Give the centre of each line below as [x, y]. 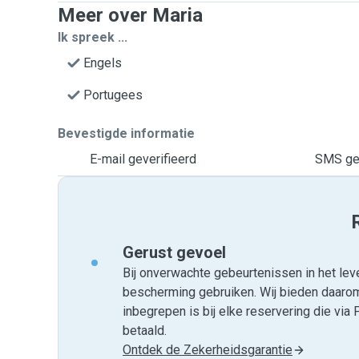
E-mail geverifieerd [143, 159]
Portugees [113, 95]
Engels [103, 63]
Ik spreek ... [93, 37]
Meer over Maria [130, 15]
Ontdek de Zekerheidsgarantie [208, 350]
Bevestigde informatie [126, 133]
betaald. [145, 331]
